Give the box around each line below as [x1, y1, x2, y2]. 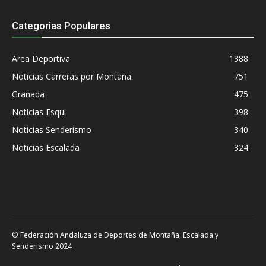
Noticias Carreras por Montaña [12, 70, 131, 82]
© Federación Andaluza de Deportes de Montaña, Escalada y [12, 229, 218, 240]
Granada [12, 88, 45, 100]
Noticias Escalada [12, 141, 80, 153]
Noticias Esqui [12, 106, 66, 118]
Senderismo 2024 [12, 240, 72, 251]
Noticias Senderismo [12, 123, 91, 135]
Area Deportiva [12, 52, 70, 64]
